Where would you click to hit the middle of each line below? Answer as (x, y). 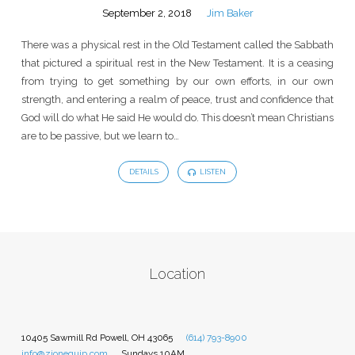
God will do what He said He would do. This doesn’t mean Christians (177, 118)
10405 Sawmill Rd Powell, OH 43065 (97, 337)
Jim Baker (230, 13)
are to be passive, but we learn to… (100, 136)
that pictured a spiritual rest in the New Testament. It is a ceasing (177, 63)
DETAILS (143, 172)
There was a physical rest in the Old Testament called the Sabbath (177, 45)
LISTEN (212, 172)
